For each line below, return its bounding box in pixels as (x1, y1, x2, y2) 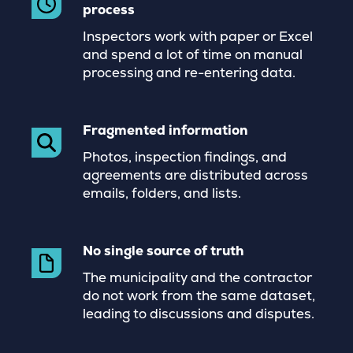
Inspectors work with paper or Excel (83, 28, 313, 45)
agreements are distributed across (83, 166, 308, 184)
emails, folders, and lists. (83, 184, 241, 202)
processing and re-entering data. (83, 64, 295, 81)
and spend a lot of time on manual (83, 46, 303, 63)
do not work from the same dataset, (83, 287, 315, 304)
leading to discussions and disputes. (83, 305, 314, 322)
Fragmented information (83, 121, 248, 139)
